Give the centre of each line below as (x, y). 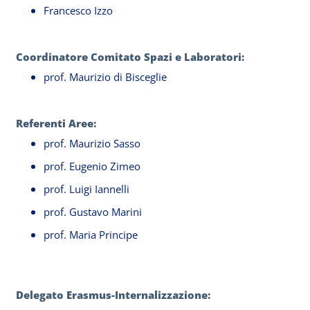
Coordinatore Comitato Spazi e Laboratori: (131, 57)
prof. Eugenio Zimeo (92, 166)
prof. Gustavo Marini (93, 212)
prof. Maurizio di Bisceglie (105, 77)
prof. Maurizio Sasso (92, 143)
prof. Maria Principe (91, 235)
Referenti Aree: (56, 123)
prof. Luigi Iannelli (86, 189)
